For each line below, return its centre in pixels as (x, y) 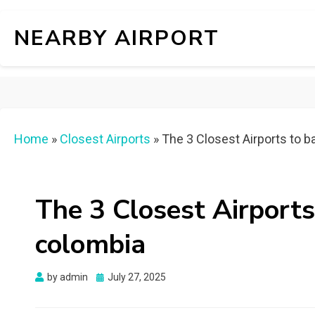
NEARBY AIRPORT (117, 38)
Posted (111, 276)
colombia (90, 244)
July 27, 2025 (137, 277)
